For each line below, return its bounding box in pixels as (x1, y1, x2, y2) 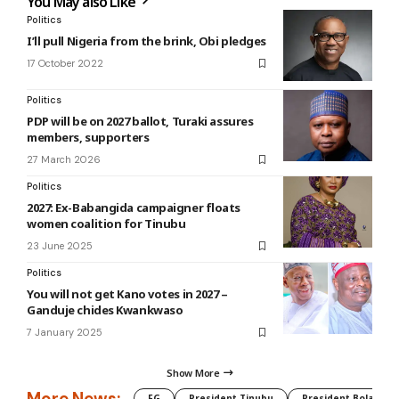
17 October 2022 (27, 57, 103, 70)
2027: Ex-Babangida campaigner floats (27, 199, 240, 216)
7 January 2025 (27, 326, 102, 339)
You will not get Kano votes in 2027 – (27, 286, 228, 303)
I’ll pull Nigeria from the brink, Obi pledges (27, 33, 266, 50)
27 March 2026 (27, 153, 101, 167)
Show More (167, 366, 220, 380)
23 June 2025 (27, 240, 93, 253)
